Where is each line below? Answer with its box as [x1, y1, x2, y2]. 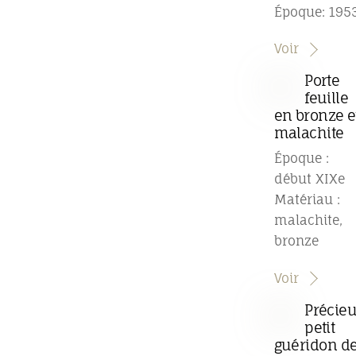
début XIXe [273, 170, 345, 187]
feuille [304, 89, 349, 107]
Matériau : [273, 191, 340, 207]
